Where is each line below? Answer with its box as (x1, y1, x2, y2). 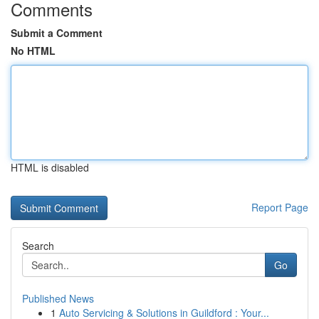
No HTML (11, 43, 56, 58)
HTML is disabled (11, 160, 89, 174)
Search (22, 239, 54, 253)
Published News (22, 291, 94, 305)
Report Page (251, 200, 308, 214)
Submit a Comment (11, 26, 103, 40)
